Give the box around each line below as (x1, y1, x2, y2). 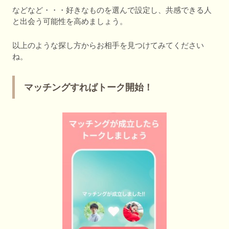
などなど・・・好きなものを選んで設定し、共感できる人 (12, 5, 212, 14)
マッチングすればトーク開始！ (24, 82, 153, 93)
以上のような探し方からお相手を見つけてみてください (12, 41, 204, 50)
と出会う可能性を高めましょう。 (12, 16, 127, 26)
